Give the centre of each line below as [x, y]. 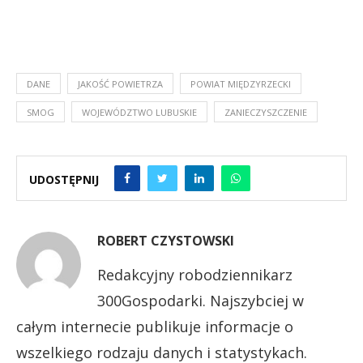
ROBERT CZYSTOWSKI [166, 240]
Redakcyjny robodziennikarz [195, 274]
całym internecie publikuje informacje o [155, 326]
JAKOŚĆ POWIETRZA [120, 83]
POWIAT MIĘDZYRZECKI [241, 83]
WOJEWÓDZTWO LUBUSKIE [139, 112]
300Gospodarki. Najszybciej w [201, 300]
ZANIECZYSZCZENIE [266, 112]
